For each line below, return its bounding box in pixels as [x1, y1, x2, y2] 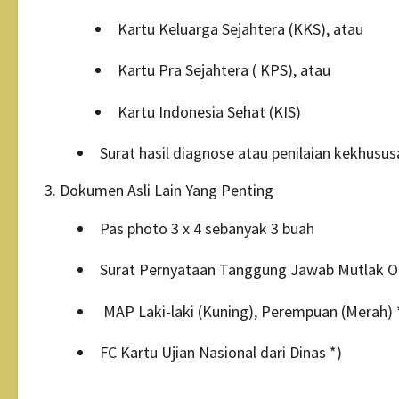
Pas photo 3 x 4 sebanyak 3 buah [100, 217, 314, 239]
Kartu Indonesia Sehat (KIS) [118, 101, 301, 122]
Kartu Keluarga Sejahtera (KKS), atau [118, 18, 367, 39]
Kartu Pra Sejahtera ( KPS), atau [118, 60, 330, 81]
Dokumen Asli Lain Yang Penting [60, 179, 273, 200]
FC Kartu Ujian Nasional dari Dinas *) [100, 342, 342, 363]
